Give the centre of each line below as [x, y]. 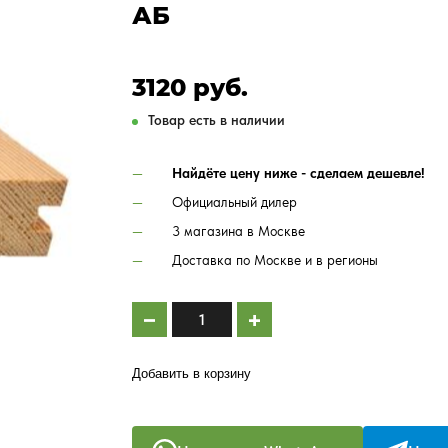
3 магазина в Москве [238, 231]
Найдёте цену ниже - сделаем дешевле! [298, 173]
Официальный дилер [234, 202]
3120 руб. [190, 88]
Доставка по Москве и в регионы [275, 260]
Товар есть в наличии [216, 120]
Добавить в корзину [191, 374]
